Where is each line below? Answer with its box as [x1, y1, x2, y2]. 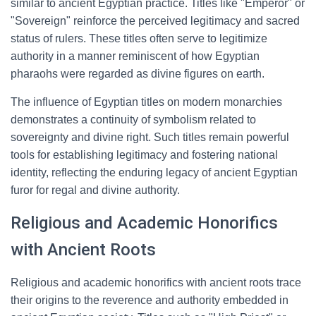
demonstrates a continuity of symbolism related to [11, 114, 256, 126]
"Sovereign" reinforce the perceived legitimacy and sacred [11, 15, 300, 27]
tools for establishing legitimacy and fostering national [11, 149, 278, 161]
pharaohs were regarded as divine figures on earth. [11, 68, 265, 80]
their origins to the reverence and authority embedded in [11, 294, 288, 306]
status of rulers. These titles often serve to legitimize [11, 32, 267, 44]
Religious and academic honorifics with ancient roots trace [11, 276, 301, 288]
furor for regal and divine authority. [11, 184, 180, 196]
